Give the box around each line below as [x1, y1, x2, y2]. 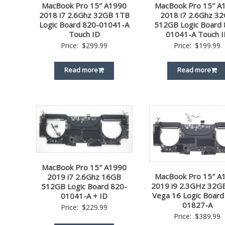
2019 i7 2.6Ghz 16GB [47, 172, 122, 182]
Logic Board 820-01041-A [39, 19, 130, 30]
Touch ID [68, 29, 100, 39]
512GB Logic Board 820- [41, 181, 128, 192]
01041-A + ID [61, 191, 108, 201]
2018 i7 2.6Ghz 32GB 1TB [39, 10, 130, 20]
